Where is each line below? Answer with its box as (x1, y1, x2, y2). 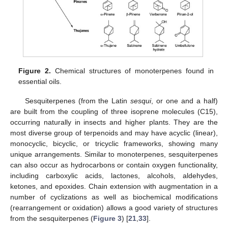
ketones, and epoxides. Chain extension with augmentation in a (10, 182, 218, 190)
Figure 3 (93, 214, 122, 222)
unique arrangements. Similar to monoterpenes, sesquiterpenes (10, 150, 218, 158)
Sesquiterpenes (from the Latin (24, 96, 131, 105)
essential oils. (18, 77, 62, 85)
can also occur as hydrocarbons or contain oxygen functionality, (10, 160, 218, 169)
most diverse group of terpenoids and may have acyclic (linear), (10, 128, 218, 137)
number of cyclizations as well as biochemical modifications (10, 192, 218, 201)
